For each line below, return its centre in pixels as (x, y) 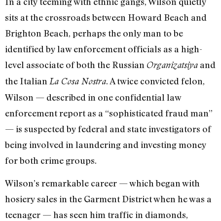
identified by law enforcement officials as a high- (104, 49)
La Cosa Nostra (78, 81)
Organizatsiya (172, 65)
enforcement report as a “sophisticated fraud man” (109, 113)
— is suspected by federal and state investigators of (108, 129)
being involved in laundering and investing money (106, 144)
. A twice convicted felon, (155, 81)
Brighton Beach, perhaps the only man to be (94, 33)
